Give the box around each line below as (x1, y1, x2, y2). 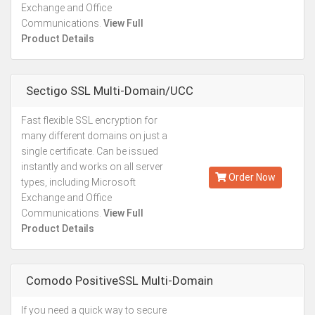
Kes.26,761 (217, 134, 273, 147)
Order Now (226, 172, 276, 183)
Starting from (221, 122, 270, 131)
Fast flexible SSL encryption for (21, 115, 157, 126)
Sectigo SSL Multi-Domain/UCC (26, 84, 193, 98)
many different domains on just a (21, 130, 167, 141)
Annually (229, 149, 262, 158)
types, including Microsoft (21, 176, 136, 188)
